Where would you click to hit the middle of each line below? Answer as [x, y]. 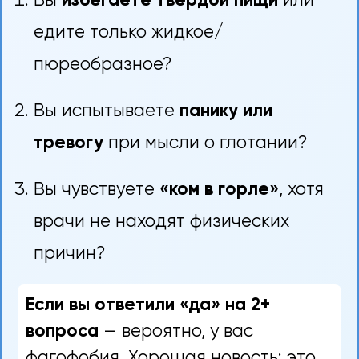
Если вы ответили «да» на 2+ [148, 305]
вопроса [62, 331]
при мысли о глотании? [205, 144]
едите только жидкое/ [129, 33]
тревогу [69, 144]
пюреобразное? [103, 65]
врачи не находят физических [161, 222]
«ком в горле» [219, 190]
